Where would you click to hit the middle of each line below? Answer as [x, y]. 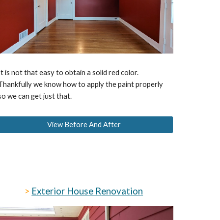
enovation [122, 191]
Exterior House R [67, 191]
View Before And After [84, 125]
